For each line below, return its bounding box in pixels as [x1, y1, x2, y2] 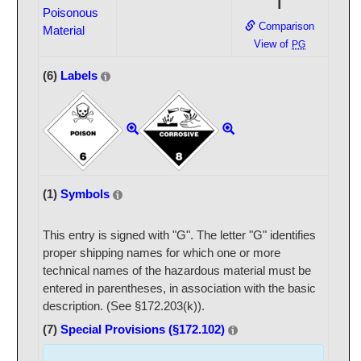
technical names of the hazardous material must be [42, 263, 311, 278]
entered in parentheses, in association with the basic [42, 281, 316, 296]
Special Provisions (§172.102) [60, 322, 225, 337]
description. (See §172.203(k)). [42, 299, 205, 313]
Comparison [255, 20, 315, 33]
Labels [60, 68, 98, 83]
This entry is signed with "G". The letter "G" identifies [42, 228, 316, 243]
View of [254, 38, 293, 51]
